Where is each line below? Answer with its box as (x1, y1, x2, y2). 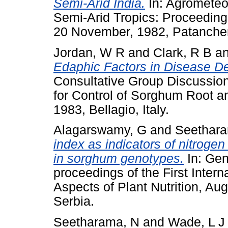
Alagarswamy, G (53, 123, 147, 137)
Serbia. (53, 194, 94, 209)
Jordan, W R (53, 45, 125, 60)
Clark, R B (153, 45, 212, 60)
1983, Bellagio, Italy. (53, 102, 169, 117)
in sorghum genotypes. (53, 152, 184, 166)
